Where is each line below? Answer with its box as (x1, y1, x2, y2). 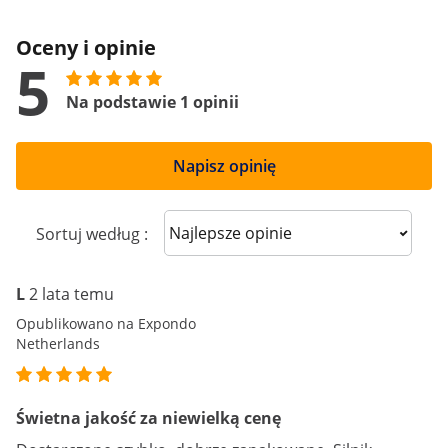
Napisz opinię (172, 155, 276, 177)
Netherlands (16, 334, 100, 353)
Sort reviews (179, 220, 272, 243)
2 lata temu (29, 283, 114, 305)
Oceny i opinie (16, 34, 156, 61)
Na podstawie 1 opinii (66, 91, 239, 113)
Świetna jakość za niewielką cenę (16, 407, 281, 429)
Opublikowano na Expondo (16, 314, 196, 333)
